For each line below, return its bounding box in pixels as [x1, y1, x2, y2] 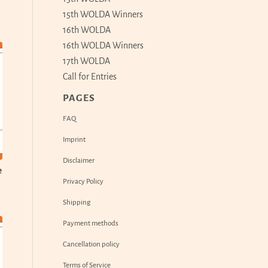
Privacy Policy [63, 178, 104, 185]
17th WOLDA [63, 56, 111, 66]
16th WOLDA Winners [63, 41, 144, 50]
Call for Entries [63, 72, 117, 81]
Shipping [63, 199, 91, 206]
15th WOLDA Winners [63, 10, 144, 19]
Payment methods [63, 220, 119, 227]
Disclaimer [63, 157, 95, 165]
